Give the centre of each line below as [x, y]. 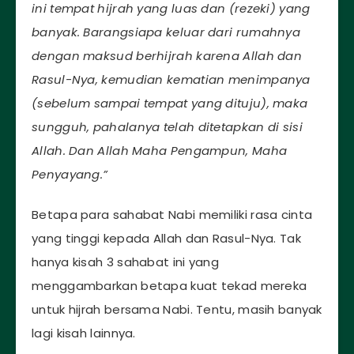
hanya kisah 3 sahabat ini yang [126, 262]
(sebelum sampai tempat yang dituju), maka [170, 104]
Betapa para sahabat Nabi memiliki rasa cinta [172, 215]
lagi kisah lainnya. [84, 333]
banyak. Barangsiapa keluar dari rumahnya [166, 32]
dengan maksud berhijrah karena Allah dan [167, 56]
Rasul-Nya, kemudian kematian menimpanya [171, 80]
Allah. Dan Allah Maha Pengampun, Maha [160, 151]
